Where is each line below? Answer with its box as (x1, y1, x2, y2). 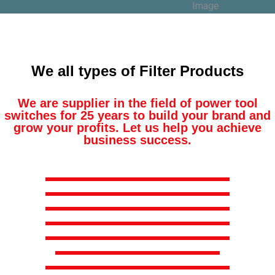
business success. (83, 133, 192, 147)
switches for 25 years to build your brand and (4, 109, 271, 122)
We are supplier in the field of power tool (17, 96, 258, 110)
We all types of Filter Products (31, 63, 244, 79)
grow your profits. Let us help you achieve (14, 121, 261, 134)
